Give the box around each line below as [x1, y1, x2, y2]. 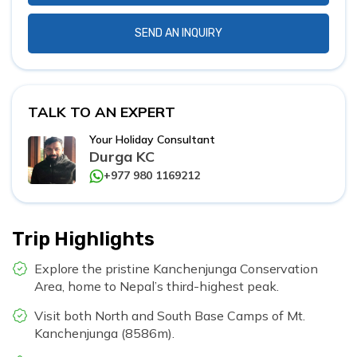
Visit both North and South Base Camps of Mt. [34, 308, 305, 324]
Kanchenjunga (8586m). [34, 325, 175, 342]
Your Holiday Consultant [89, 132, 215, 147]
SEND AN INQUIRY [134, 26, 222, 41]
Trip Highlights [12, 228, 155, 251]
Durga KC [89, 147, 155, 167]
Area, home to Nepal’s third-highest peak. [34, 278, 279, 295]
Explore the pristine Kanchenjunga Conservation [34, 261, 318, 277]
